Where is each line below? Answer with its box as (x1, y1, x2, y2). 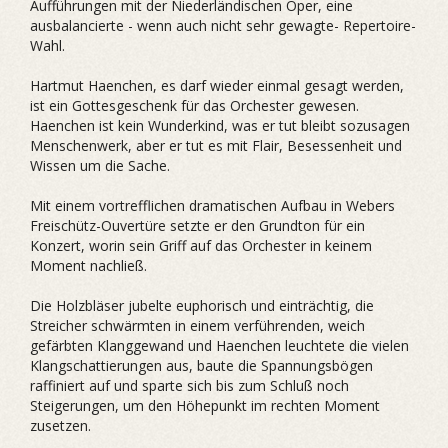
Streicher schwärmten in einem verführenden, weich (30, 316, 365, 335)
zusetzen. (30, 416, 91, 435)
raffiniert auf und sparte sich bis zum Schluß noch (30, 376, 349, 395)
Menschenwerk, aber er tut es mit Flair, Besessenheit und (30, 136, 402, 155)
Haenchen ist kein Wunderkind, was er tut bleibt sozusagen (30, 116, 410, 135)
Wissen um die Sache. (30, 156, 170, 175)
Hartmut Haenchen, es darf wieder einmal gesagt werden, (30, 76, 404, 95)
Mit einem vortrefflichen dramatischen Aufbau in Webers (30, 196, 395, 215)
